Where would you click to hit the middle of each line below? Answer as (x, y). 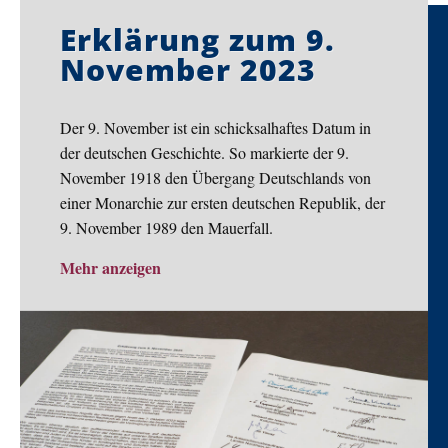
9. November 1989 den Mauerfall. (166, 228)
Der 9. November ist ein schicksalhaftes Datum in (215, 128)
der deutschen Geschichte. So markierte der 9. (204, 153)
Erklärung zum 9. (197, 40)
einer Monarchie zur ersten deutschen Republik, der (222, 203)
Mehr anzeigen (110, 268)
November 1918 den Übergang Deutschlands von (215, 178)
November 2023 (188, 70)
